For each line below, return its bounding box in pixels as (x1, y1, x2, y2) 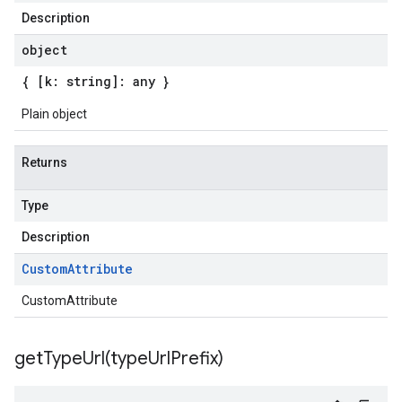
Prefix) (170, 347, 223, 370)
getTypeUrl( (14, 347, 110, 370)
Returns (22, 155, 67, 170)
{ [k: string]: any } (22, 73, 170, 90)
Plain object (22, 107, 87, 121)
